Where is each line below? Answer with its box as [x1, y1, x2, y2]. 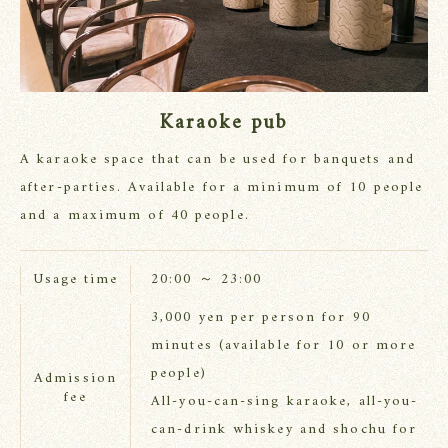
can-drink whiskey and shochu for [151, 416, 418, 442]
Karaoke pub [160, 105, 288, 141]
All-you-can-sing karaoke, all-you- [151, 388, 419, 414]
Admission [34, 365, 117, 391]
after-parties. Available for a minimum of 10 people [20, 174, 424, 200]
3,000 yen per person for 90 [151, 304, 371, 330]
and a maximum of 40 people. [20, 202, 250, 228]
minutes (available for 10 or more [151, 332, 417, 358]
